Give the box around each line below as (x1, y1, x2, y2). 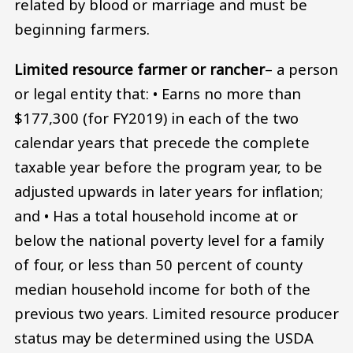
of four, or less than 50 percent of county (14, 255, 303, 275)
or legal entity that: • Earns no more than (14, 84, 301, 104)
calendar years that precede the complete (14, 132, 310, 153)
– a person (265, 59, 338, 80)
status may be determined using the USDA (14, 328, 314, 348)
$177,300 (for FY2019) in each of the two (14, 108, 299, 128)
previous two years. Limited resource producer (14, 303, 339, 324)
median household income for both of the (14, 279, 310, 299)
